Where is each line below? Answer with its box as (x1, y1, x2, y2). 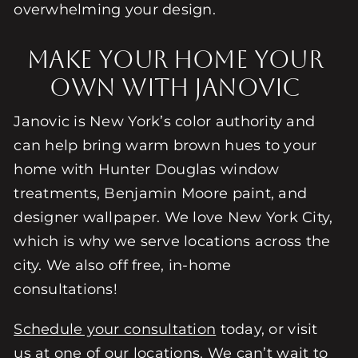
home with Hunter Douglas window (14, 160, 280, 178)
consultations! (14, 280, 118, 298)
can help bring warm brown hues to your (14, 136, 317, 154)
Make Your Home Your (26, 45, 324, 74)
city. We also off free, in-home (14, 256, 232, 274)
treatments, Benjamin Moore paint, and (14, 184, 308, 202)
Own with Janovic (50, 73, 300, 101)
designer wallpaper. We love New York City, (14, 208, 333, 226)
